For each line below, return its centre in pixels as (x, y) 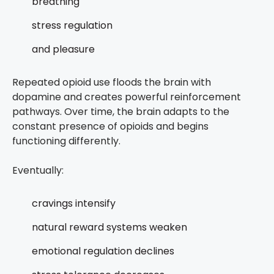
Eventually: (38, 171)
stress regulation (72, 26)
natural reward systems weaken (109, 228)
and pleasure (63, 50)
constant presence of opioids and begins (110, 127)
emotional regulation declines (103, 251)
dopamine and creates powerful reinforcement (127, 97)
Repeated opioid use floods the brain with (112, 83)
